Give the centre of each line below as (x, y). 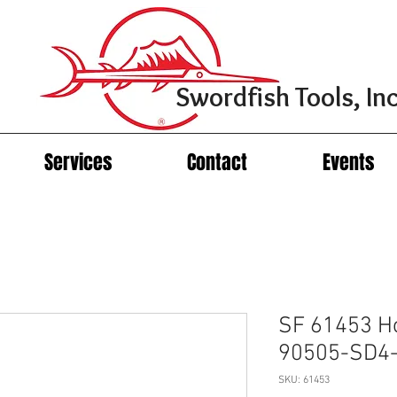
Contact (217, 163)
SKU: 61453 (304, 381)
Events (348, 163)
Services (78, 163)
